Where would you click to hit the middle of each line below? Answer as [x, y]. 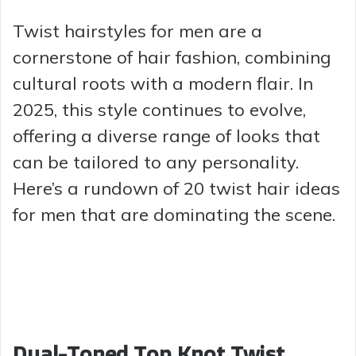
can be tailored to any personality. [156, 162]
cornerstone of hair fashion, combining [172, 57]
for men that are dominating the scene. [174, 214]
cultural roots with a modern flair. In [163, 83]
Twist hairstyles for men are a [137, 31]
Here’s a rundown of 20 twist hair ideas [176, 188]
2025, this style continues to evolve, [159, 109]
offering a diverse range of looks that [166, 135]
